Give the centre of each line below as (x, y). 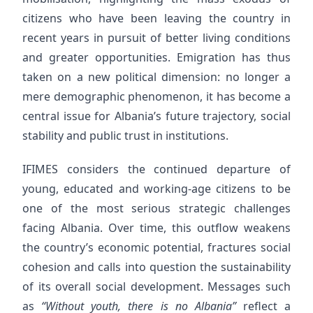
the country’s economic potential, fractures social (156, 247)
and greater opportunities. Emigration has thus (156, 57)
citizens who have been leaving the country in (156, 18)
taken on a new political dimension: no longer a (156, 77)
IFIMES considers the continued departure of (156, 169)
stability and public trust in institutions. (125, 136)
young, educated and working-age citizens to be (156, 189)
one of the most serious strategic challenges (156, 208)
